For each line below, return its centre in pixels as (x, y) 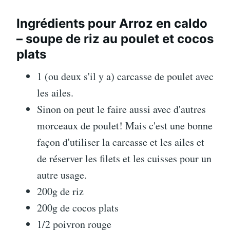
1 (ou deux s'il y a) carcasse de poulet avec (125, 76)
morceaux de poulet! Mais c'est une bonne (125, 125)
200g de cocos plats (78, 207)
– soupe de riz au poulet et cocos (115, 39)
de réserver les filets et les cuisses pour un (124, 158)
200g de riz (60, 191)
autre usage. (62, 175)
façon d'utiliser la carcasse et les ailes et (121, 142)
